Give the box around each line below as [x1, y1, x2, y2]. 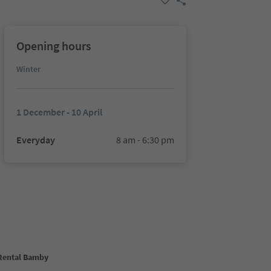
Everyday [16, 134, 55, 146]
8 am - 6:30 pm [116, 134, 174, 146]
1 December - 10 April [16, 106, 102, 118]
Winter [16, 64, 41, 74]
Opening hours [16, 38, 91, 53]
